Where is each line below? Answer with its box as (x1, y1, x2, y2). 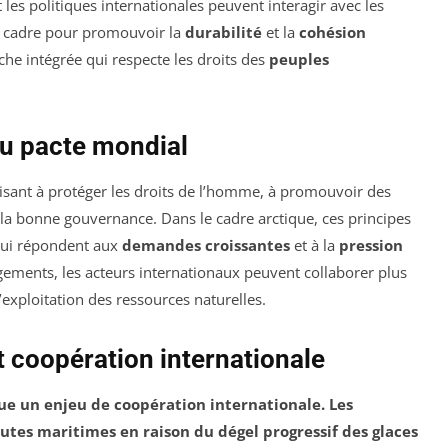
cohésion (299, 21, 366, 42)
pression (339, 234, 403, 255)
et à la (290, 234, 339, 255)
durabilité (185, 21, 262, 42)
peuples (269, 48, 329, 69)
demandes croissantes (122, 234, 290, 255)
